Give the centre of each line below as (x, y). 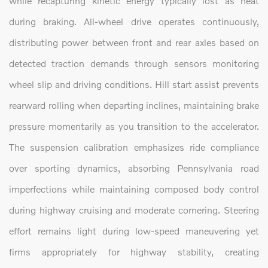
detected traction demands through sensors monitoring (134, 63)
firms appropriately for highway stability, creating (134, 252)
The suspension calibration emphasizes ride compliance (134, 147)
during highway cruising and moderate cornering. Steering (134, 210)
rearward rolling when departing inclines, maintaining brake (134, 105)
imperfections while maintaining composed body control (134, 189)
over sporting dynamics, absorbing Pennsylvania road (134, 168)
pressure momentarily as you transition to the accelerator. (134, 126)
